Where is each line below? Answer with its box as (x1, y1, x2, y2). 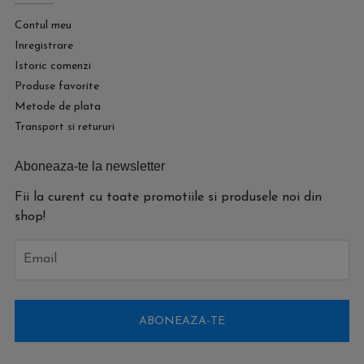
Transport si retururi (15, 121, 115, 133)
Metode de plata (15, 101, 101, 113)
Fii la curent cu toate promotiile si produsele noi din (15, 191, 322, 204)
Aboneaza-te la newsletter (15, 159, 165, 173)
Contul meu (15, 19, 71, 32)
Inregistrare (15, 40, 73, 52)
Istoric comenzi (15, 60, 91, 72)
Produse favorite (15, 80, 99, 93)
